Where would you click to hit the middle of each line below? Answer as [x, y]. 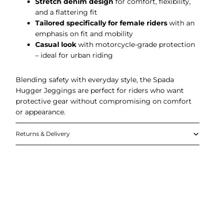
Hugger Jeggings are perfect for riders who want [100, 90]
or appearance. [41, 112]
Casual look [56, 44]
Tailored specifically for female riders [101, 23]
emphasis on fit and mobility [84, 34]
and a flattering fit [66, 12]
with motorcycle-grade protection [136, 44]
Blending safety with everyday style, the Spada [95, 80]
